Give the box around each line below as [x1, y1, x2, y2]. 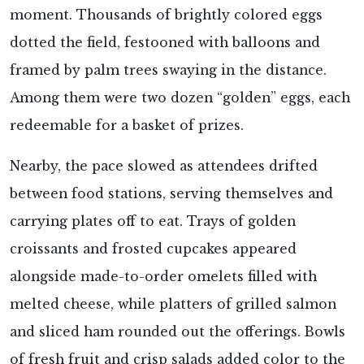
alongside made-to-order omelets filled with [10, 269, 317, 285]
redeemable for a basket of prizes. [10, 118, 244, 134]
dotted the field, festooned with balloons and [10, 35, 320, 51]
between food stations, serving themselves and [10, 186, 333, 202]
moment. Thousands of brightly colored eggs [10, 7, 323, 24]
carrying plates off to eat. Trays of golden [10, 214, 296, 230]
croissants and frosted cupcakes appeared [10, 241, 297, 258]
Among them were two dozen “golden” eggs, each [10, 90, 350, 106]
